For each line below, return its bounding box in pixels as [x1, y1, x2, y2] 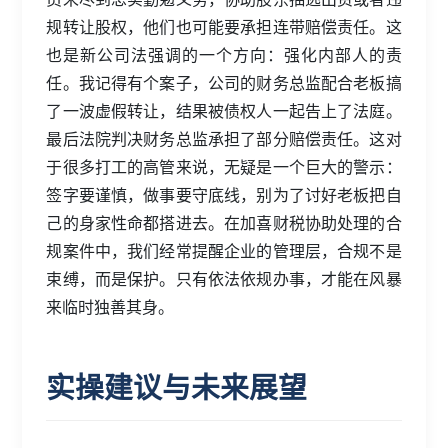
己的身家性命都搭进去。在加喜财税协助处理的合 [46, 210, 402, 234]
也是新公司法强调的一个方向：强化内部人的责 [46, 42, 402, 66]
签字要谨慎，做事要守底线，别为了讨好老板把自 [46, 182, 402, 206]
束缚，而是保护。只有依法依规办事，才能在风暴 [46, 266, 402, 290]
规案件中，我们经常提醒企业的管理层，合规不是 [46, 238, 402, 262]
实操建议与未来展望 [46, 365, 308, 407]
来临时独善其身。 [46, 294, 175, 318]
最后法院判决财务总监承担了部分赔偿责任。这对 [46, 126, 402, 150]
